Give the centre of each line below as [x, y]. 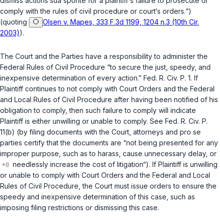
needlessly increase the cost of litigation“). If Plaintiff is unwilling [114, 165]
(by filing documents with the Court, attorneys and [97, 132]
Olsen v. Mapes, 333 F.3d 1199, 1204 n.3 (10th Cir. [121, 22]
